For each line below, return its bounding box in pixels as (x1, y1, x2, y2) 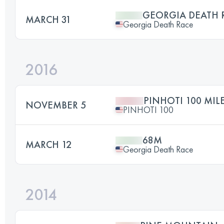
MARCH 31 (25, 12, 71, 26)
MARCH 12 (25, 137, 71, 151)
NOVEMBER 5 (25, 98, 86, 111)
